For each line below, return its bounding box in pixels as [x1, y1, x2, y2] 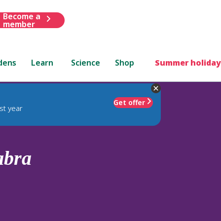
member [2, 18, 35, 30]
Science [71, 57, 101, 68]
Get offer [113, 97, 145, 107]
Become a [2, 10, 40, 22]
